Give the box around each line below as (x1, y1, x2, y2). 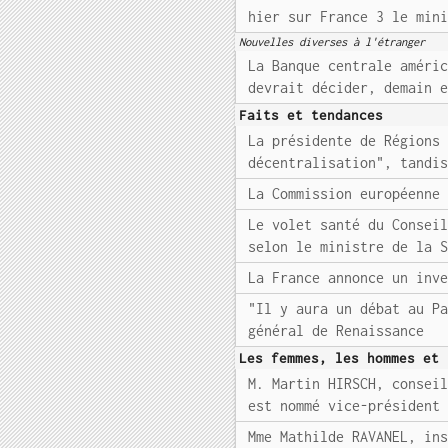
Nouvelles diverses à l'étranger (239, 35, 426, 48)
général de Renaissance (248, 322, 425, 339)
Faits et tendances (239, 107, 384, 123)
